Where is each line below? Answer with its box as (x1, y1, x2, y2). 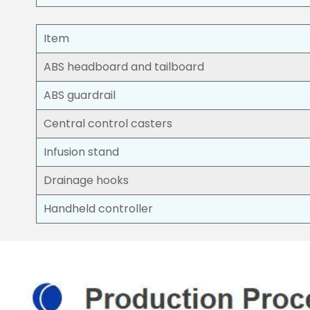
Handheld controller (44, 200, 153, 217)
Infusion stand (44, 143, 119, 160)
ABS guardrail (44, 86, 116, 103)
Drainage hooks (44, 172, 129, 188)
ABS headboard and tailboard (44, 58, 204, 75)
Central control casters (44, 115, 172, 131)
